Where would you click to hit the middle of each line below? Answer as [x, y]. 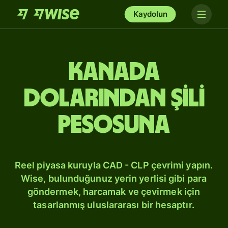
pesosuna [114, 125]
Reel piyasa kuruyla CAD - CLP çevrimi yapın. [114, 165]
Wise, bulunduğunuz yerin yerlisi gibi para [114, 178]
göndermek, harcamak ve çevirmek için [114, 192]
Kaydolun [150, 14]
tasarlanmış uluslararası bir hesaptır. [114, 205]
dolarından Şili [114, 99]
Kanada [114, 72]
